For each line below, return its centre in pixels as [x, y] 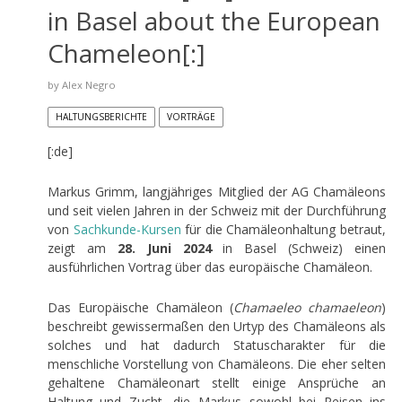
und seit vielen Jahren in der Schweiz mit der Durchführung [217, 210]
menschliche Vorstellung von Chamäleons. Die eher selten [217, 363]
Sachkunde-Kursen [127, 229]
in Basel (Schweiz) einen [299, 248]
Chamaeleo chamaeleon [308, 307]
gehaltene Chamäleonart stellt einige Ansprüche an [217, 382]
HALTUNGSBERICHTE [101, 116]
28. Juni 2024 [164, 248]
